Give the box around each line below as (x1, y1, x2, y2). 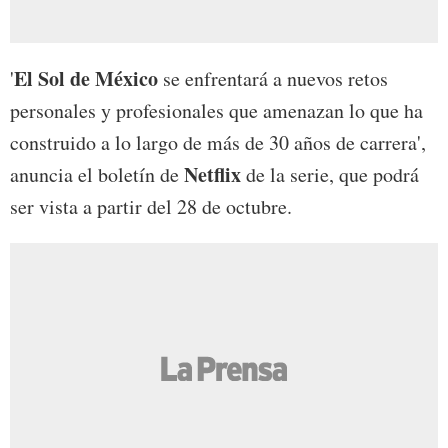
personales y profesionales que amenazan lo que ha (10, 97, 423, 125)
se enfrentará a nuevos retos (158, 65, 388, 93)
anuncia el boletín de (10, 161, 184, 189)
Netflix (184, 160, 241, 190)
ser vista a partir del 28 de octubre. (10, 193, 292, 221)
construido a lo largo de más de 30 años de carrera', (10, 129, 426, 157)
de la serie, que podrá (241, 161, 419, 189)
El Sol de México (14, 64, 158, 94)
